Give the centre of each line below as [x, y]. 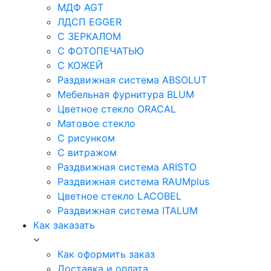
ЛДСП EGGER [90, 22]
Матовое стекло [96, 123]
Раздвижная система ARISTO [127, 167]
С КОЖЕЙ [80, 65]
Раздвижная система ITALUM [128, 211]
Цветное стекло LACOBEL [119, 196]
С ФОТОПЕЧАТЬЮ [101, 51]
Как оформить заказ [106, 254]
